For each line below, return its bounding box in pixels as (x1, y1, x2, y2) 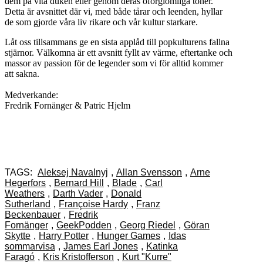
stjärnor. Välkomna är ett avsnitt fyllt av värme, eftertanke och (5, 47, 232, 58)
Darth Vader (53, 188, 103, 198)
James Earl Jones (63, 241, 138, 251)
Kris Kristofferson (43, 251, 114, 262)
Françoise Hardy (59, 198, 128, 209)
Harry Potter (39, 230, 89, 241)
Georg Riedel (120, 220, 176, 230)
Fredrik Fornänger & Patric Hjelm (5, 100, 130, 110)
